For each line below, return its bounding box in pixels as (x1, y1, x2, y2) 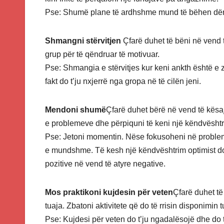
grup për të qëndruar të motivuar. (45, 49, 159, 58)
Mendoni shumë (45, 105, 106, 114)
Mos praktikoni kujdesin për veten (45, 187, 173, 196)
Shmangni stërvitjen (45, 36, 123, 45)
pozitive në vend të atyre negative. (45, 159, 167, 168)
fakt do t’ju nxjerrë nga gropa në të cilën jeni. (45, 76, 201, 85)
